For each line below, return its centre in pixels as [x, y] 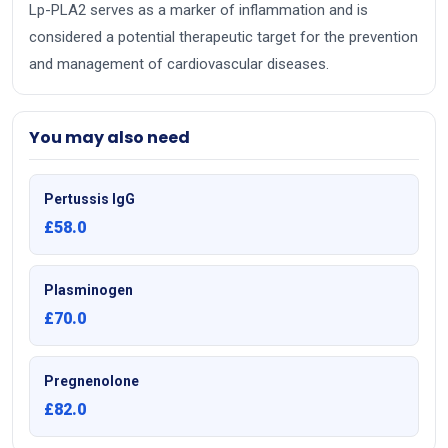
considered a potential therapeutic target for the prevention [223, 37]
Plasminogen [88, 290]
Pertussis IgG [89, 199]
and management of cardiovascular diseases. [179, 64]
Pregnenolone [91, 381]
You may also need [109, 138]
